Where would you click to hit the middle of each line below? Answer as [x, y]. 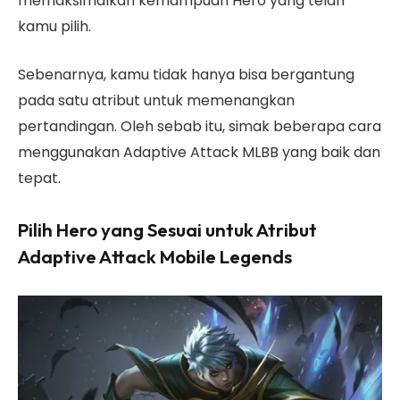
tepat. [39, 178]
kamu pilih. [56, 27]
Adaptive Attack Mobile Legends [155, 256]
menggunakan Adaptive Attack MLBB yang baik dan [199, 152]
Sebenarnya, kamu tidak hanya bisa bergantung [186, 74]
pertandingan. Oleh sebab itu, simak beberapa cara [200, 126]
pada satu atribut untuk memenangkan [156, 100]
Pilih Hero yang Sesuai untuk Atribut [167, 229]
